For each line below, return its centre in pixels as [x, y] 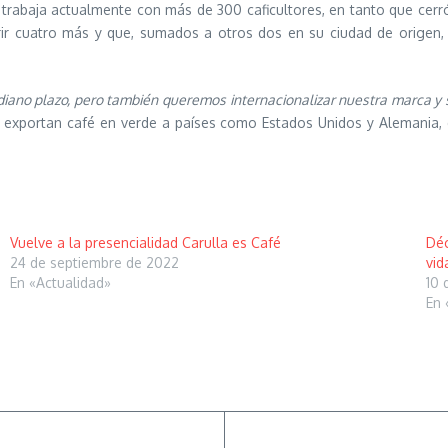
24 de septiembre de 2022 [94, 262]
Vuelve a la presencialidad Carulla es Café [145, 242]
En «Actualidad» [60, 282]
